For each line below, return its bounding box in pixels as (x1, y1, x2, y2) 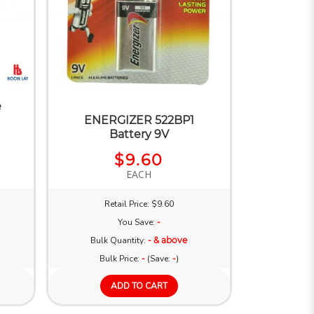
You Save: (117, 216, 157, 228)
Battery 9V (109, 127, 169, 141)
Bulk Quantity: (90, 234, 149, 246)
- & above (148, 234, 188, 245)
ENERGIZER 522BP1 (83, 113, 194, 127)
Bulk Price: (99, 252, 142, 264)
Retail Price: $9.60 (104, 198, 174, 210)
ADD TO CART (110, 280, 168, 292)
